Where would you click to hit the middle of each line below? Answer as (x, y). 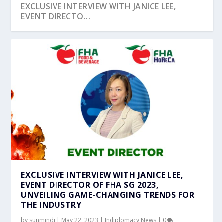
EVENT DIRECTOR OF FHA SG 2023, (90, 185)
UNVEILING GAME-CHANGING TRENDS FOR (108, 194)
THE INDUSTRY (51, 204)
